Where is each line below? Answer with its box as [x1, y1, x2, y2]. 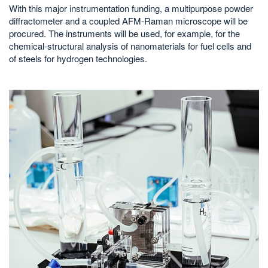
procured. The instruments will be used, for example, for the [9, 27, 240, 40]
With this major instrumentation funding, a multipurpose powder [9, 2, 253, 15]
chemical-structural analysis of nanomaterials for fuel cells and [9, 39, 251, 53]
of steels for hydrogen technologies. [9, 52, 147, 65]
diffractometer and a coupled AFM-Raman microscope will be [9, 14, 248, 28]
